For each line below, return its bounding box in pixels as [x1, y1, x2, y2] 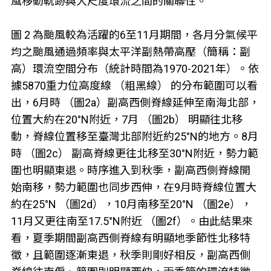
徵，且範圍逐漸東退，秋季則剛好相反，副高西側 [10, 249, 250, 262]
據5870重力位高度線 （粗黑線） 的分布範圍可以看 [10, 79, 258, 93]
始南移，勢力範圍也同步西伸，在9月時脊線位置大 [10, 181, 256, 194]
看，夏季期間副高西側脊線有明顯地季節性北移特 [10, 232, 250, 245]
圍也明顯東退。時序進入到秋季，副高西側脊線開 [10, 164, 250, 177]
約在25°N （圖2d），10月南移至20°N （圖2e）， [10, 198, 252, 211]
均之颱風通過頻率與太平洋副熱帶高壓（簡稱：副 [10, 45, 250, 59]
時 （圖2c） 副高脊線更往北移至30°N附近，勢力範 [10, 147, 258, 160]
